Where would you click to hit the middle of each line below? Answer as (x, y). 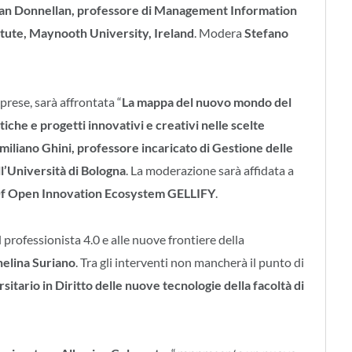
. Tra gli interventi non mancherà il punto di (190, 262)
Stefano (266, 33)
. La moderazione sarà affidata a (210, 170)
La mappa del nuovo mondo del (207, 101)
